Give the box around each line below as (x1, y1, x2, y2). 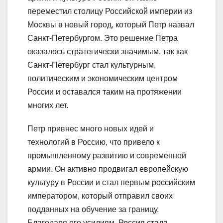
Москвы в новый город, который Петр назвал (27, 20, 194, 29)
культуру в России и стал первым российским (27, 178, 195, 187)
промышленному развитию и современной (27, 151, 186, 160)
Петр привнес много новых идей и (27, 124, 154, 133)
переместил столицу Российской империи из (27, 6, 192, 15)
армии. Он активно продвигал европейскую (27, 164, 188, 173)
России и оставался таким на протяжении (27, 87, 182, 96)
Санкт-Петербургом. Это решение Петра (27, 33, 178, 42)
